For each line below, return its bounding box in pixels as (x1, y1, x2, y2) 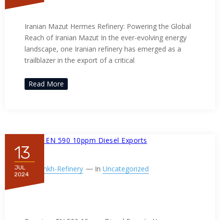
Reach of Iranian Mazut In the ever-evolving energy (25, 33, 187, 43)
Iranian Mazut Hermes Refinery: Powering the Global (25, 22, 191, 31)
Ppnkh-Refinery (35, 164, 83, 173)
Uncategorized (103, 164, 149, 173)
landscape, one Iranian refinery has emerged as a (25, 44, 181, 54)
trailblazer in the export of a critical (25, 55, 135, 65)
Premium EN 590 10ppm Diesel (25, 180, 179, 193)
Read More (28, 79, 64, 89)
